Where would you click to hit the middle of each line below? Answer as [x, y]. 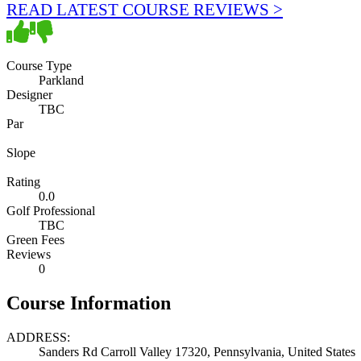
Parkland [61, 80]
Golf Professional [51, 210]
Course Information [89, 303]
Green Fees [35, 239]
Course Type [39, 65]
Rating [23, 181]
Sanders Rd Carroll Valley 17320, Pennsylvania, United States [197, 351]
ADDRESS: [38, 337]
